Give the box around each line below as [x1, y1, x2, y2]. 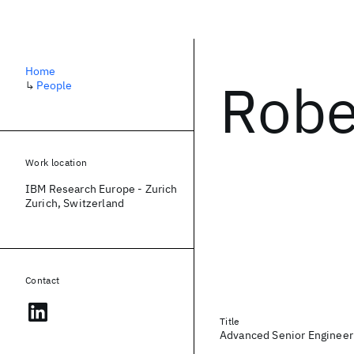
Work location [25, 156, 88, 168]
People [36, 78, 73, 92]
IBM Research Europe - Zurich [25, 182, 178, 196]
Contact [25, 274, 60, 286]
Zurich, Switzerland [25, 196, 125, 210]
